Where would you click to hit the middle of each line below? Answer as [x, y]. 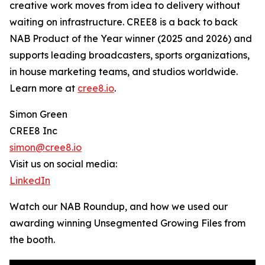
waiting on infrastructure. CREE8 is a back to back [124, 22]
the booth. [32, 240]
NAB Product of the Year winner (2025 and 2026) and [131, 39]
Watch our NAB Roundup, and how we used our [119, 207]
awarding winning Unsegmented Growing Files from [127, 223]
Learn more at [43, 88]
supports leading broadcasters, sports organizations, [130, 55]
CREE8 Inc [33, 131]
